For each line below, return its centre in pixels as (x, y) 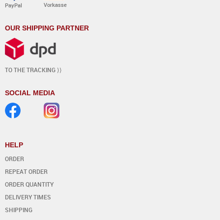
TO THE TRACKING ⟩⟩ (33, 70)
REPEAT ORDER (26, 172)
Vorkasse (55, 5)
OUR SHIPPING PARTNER (47, 28)
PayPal (14, 5)
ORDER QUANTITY (29, 184)
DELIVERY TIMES (28, 197)
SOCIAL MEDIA (30, 93)
